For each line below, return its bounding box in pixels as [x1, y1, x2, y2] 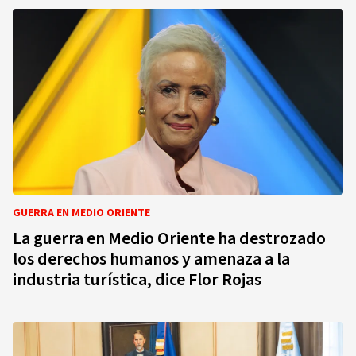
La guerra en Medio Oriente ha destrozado [13, 226, 326, 251]
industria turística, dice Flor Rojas [13, 267, 261, 292]
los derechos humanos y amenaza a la [13, 246, 290, 272]
